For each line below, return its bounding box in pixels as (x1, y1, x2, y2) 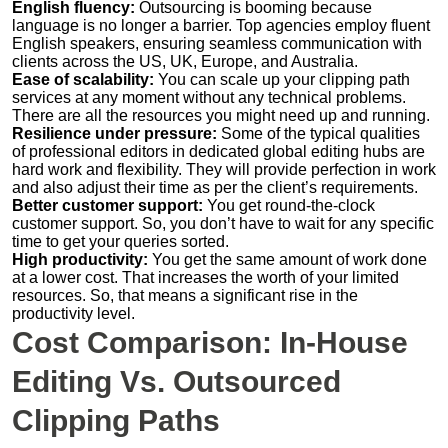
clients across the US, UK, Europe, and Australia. (12, 52, 362, 70)
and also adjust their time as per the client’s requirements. (12, 178, 418, 196)
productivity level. (12, 304, 143, 322)
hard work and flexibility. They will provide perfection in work (12, 160, 436, 178)
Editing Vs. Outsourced (12, 364, 341, 398)
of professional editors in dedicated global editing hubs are (12, 142, 425, 160)
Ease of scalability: (12, 70, 154, 88)
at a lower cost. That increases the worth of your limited (12, 268, 399, 286)
